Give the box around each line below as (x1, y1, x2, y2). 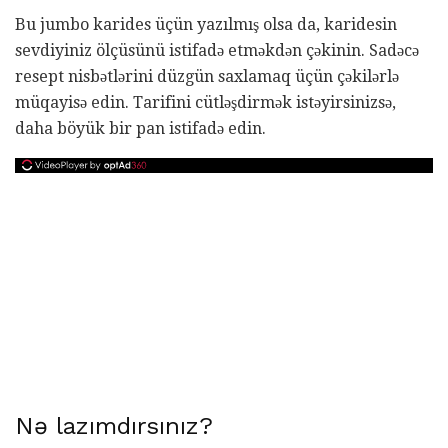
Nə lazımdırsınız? (15, 411, 213, 440)
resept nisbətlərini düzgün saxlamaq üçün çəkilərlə (15, 66, 399, 86)
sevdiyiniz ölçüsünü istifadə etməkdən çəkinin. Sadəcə (15, 40, 419, 60)
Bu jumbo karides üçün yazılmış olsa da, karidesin (15, 14, 397, 34)
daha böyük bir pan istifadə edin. (15, 118, 266, 138)
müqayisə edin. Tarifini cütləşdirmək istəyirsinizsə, (15, 92, 396, 112)
